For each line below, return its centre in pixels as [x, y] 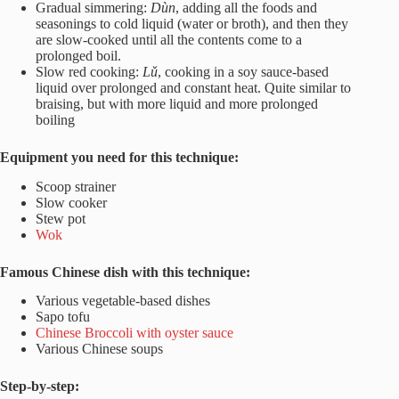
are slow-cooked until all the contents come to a [169, 39]
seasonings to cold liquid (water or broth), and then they [192, 23]
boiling [55, 119]
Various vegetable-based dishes [123, 301]
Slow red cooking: [89, 71]
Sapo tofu [63, 317]
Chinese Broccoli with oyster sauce [134, 333]
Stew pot [61, 218]
